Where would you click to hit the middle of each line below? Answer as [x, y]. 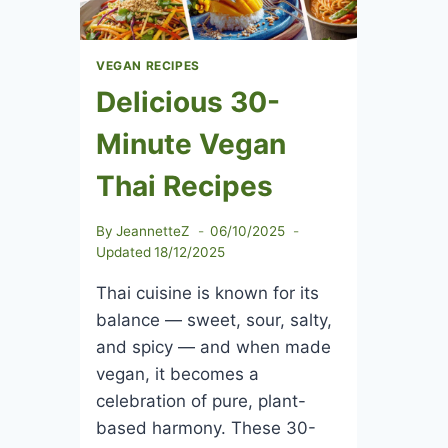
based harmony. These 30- [206, 427]
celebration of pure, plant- [201, 400]
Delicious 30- [188, 101]
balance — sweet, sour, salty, [214, 319]
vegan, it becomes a [177, 373]
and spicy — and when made [213, 346]
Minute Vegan [191, 143]
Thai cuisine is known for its [207, 292]
